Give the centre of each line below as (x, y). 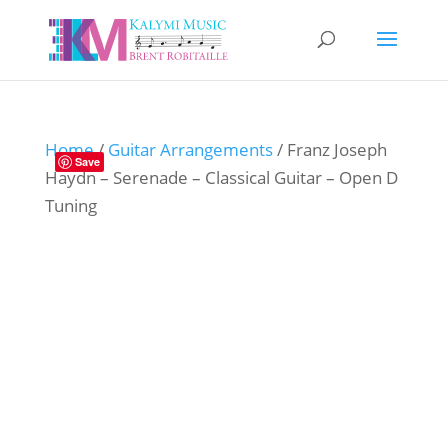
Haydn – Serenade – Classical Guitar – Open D (221, 177)
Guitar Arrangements (190, 149)
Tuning (70, 205)
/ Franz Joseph (329, 149)
